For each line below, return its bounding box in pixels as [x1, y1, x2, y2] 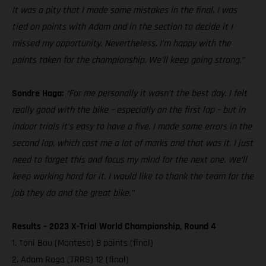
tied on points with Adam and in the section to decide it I [12, 21, 233, 34]
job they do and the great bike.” [12, 187, 134, 200]
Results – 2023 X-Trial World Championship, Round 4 [12, 220, 216, 233]
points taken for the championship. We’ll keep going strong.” [12, 54, 244, 67]
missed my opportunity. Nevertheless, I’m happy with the [12, 37, 231, 50]
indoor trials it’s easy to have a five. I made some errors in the [12, 121, 252, 134]
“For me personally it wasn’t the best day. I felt [66, 87, 247, 100]
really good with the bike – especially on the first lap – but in [12, 104, 245, 117]
